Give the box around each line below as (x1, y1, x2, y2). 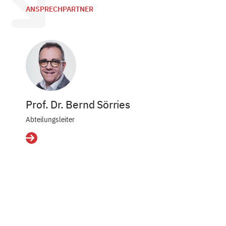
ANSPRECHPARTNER (26, 5, 94, 14)
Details (25, 136, 51, 148)
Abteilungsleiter (26, 114, 75, 124)
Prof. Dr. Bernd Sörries (26, 97, 130, 111)
